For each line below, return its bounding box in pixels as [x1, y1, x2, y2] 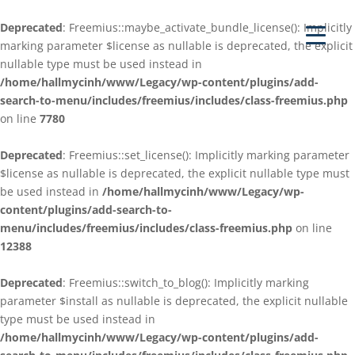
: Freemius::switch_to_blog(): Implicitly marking [63, 275, 309, 290]
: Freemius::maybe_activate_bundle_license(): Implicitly [63, 20, 352, 35]
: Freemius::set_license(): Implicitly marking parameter [63, 147, 349, 162]
